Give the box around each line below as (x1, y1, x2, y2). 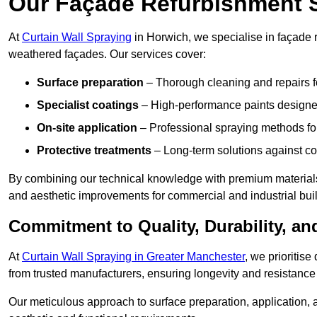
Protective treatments (37, 144, 151, 157)
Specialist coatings (37, 99, 139, 112)
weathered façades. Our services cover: (8, 48, 206, 61)
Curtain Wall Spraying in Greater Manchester (22, 250, 245, 263)
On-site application (37, 122, 137, 134)
